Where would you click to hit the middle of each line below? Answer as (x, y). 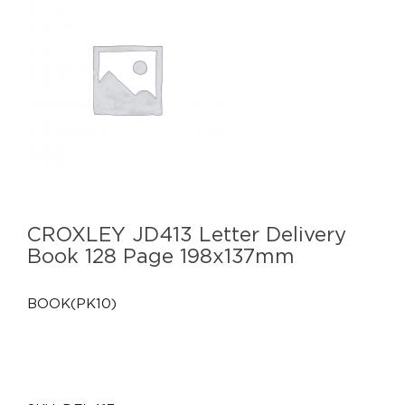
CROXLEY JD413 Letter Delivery (187, 234)
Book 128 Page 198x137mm (161, 256)
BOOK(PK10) (72, 303)
